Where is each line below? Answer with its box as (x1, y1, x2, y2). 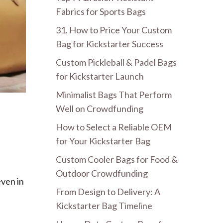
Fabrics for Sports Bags (56, 5, 146, 17)
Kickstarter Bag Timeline (56, 200, 152, 211)
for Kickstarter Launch (56, 70, 144, 82)
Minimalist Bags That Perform (56, 89, 172, 100)
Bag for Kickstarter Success (56, 38, 163, 49)
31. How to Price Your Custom (56, 24, 172, 35)
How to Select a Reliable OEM (56, 121, 172, 132)
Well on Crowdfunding (56, 103, 143, 114)
